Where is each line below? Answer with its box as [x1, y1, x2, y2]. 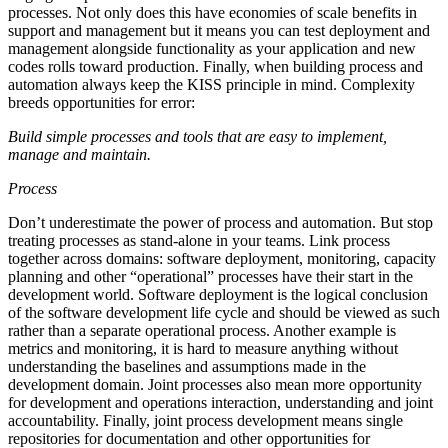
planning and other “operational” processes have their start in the [8, 268, 413, 286]
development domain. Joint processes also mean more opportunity [8, 376, 422, 394]
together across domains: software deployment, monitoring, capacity [8, 250, 436, 268]
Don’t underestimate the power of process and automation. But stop [8, 214, 433, 232]
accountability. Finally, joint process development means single [8, 412, 403, 430]
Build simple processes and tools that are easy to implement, [8, 128, 387, 146]
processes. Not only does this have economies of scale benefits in [8, 4, 417, 22]
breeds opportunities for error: [8, 94, 195, 112]
